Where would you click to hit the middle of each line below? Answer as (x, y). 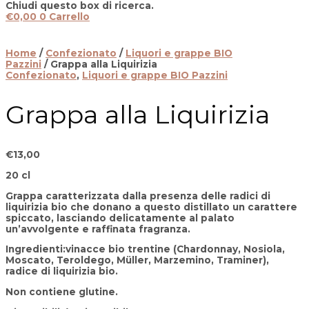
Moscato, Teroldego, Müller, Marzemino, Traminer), (137, 260)
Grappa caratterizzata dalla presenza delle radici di (138, 196)
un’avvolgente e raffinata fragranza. (98, 229)
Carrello (69, 17)
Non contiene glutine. (62, 292)
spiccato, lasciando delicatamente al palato (120, 218)
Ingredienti (34, 249)
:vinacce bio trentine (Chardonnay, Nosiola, (174, 249)
